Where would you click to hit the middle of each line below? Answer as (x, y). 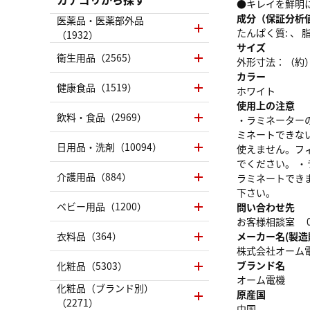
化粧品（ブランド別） (105, 288)
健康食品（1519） (97, 87)
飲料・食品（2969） (102, 117)
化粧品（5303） (92, 265)
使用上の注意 (266, 105)
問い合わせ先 (266, 207)
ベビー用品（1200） (102, 206)
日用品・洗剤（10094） (109, 146)
